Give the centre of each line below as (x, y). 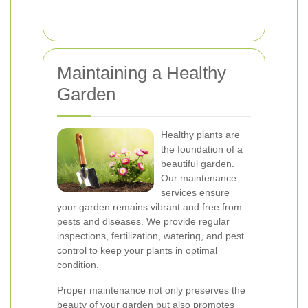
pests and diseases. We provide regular (143, 221)
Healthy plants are (200, 135)
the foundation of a (202, 149)
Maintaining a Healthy (142, 73)
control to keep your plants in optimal (137, 250)
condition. (78, 265)
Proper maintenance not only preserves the (151, 290)
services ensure (195, 192)
